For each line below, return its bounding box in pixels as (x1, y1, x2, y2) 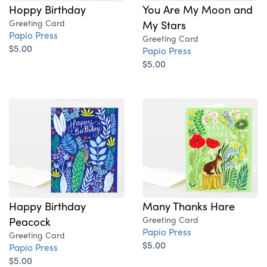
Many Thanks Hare (142, 198, 235, 214)
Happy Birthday (9, 198, 86, 214)
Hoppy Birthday (9, 1, 86, 17)
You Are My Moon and (142, 1, 253, 17)
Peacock (9, 213, 51, 229)
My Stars (142, 17, 186, 33)
